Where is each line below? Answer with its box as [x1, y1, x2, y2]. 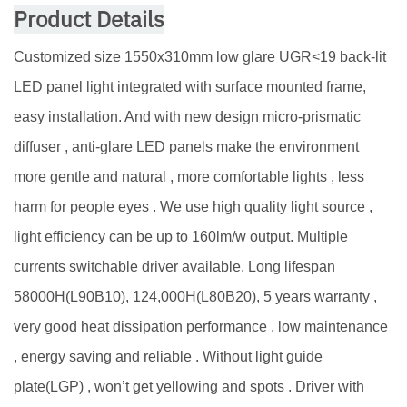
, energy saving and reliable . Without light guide [14, 348, 323, 364]
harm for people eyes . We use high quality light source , [14, 198, 372, 214]
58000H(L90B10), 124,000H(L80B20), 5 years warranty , [14, 288, 377, 304]
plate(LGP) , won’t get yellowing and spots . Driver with [14, 378, 364, 394]
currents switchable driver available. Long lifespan [14, 258, 335, 274]
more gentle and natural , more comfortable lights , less [14, 168, 364, 184]
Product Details [14, 4, 164, 34]
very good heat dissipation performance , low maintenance [14, 318, 388, 334]
